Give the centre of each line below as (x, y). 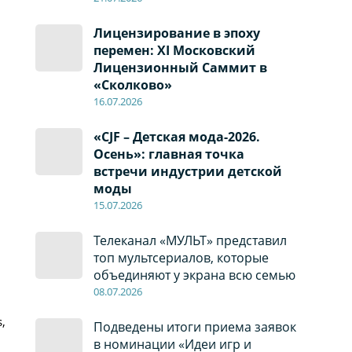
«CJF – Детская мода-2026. (176, 137)
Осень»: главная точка (169, 154)
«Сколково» (132, 85)
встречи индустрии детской (187, 172)
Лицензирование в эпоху (176, 33)
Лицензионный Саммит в (180, 68)
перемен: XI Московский (174, 51)
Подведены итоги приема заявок (194, 327)
